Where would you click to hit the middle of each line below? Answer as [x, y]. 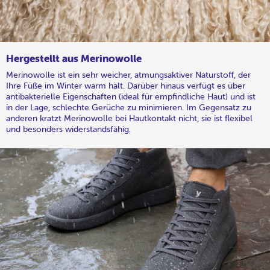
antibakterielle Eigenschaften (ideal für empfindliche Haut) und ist [131, 96]
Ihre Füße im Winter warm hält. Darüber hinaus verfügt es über [126, 85]
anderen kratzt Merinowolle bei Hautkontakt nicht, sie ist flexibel [129, 118]
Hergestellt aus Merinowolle [74, 58]
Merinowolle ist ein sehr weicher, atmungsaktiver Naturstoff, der [128, 74]
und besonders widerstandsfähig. [68, 129]
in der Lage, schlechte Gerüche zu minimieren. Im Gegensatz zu [129, 107]
